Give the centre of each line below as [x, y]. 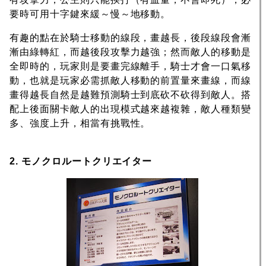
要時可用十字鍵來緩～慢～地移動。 [90, 14]
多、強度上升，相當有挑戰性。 [80, 123]
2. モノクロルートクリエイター [81, 161]
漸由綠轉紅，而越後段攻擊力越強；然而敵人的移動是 [131, 52]
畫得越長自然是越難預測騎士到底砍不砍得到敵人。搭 [131, 95]
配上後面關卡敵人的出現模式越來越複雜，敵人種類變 [131, 109]
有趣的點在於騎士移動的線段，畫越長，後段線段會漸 [131, 38]
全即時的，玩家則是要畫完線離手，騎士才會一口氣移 [131, 66]
